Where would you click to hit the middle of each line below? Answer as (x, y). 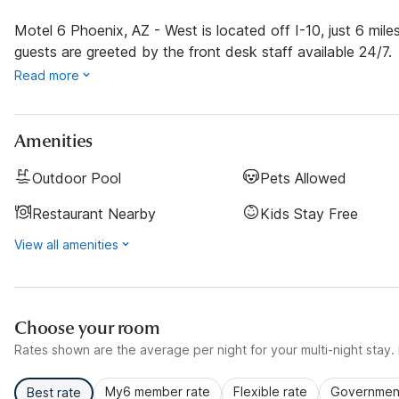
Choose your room (87, 328)
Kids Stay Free (309, 214)
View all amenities (66, 244)
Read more (47, 75)
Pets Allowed (303, 178)
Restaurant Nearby (94, 214)
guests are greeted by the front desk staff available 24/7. (203, 52)
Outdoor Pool (77, 178)
